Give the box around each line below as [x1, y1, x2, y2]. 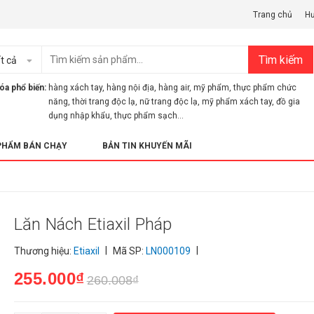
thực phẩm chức [233, 83, 296, 93]
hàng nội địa [107, 83, 154, 93]
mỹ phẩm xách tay [202, 97, 272, 107]
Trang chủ [253, 10, 292, 20]
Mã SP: [110, 245, 146, 257]
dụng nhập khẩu [48, 111, 110, 121]
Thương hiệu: [13, 245, 74, 257]
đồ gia [276, 97, 300, 107]
